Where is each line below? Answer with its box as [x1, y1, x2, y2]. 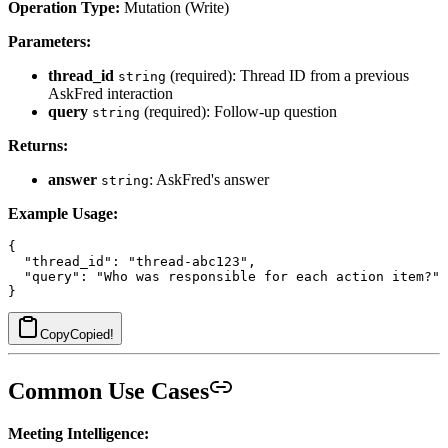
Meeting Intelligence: [8, 425, 149, 443]
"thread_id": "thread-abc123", [8, 254, 256, 270]
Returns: [8, 137, 68, 155]
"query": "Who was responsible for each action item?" [8, 269, 440, 285]
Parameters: [8, 33, 91, 51]
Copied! [70, 327, 114, 343]
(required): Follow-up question [140, 103, 337, 121]
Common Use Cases [8, 378, 209, 405]
